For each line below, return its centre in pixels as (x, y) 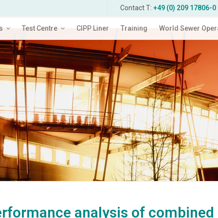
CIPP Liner (93, 28)
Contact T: (137, 8)
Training (134, 28)
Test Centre (40, 28)
